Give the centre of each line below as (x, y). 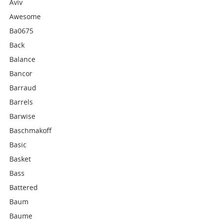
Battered (24, 187)
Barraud (23, 88)
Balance (23, 59)
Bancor (21, 73)
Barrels (21, 102)
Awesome (25, 16)
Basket (20, 159)
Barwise (23, 116)
